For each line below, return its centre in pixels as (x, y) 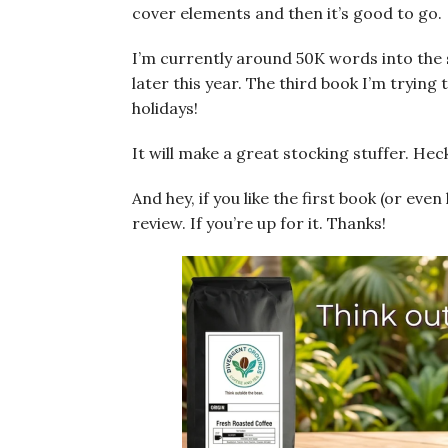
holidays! (165, 108)
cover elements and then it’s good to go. (287, 13)
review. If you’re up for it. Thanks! (259, 223)
